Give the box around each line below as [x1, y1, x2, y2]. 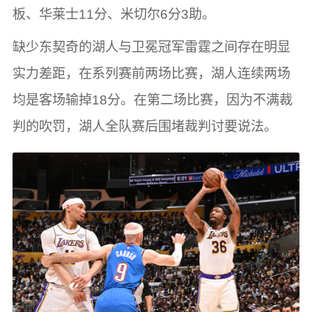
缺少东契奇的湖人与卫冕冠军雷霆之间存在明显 [12, 40, 290, 55]
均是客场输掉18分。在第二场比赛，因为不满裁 [12, 93, 292, 108]
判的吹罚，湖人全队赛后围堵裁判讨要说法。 [12, 119, 277, 134]
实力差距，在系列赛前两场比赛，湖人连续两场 [12, 66, 290, 81]
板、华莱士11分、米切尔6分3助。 [12, 7, 215, 22]
